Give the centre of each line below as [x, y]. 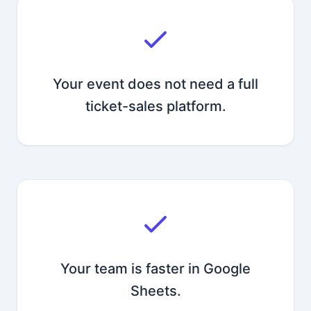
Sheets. [155, 291]
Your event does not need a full [155, 84]
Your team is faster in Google [155, 269]
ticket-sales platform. [155, 106]
